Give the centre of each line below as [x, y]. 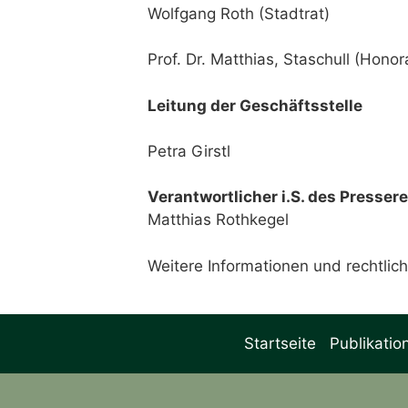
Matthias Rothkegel [218, 220]
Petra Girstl [189, 152]
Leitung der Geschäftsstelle [255, 105]
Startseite [280, 343]
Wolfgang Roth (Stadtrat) [239, 13]
